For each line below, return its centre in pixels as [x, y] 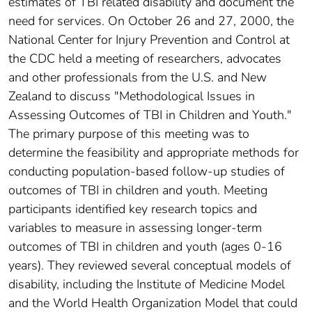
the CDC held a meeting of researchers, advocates [145, 58]
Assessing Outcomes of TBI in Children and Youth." [150, 115]
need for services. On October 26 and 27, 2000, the [151, 21]
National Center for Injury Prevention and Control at [149, 39]
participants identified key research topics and [133, 209]
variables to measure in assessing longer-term [135, 227]
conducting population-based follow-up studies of [147, 171]
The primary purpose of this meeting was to [129, 133]
